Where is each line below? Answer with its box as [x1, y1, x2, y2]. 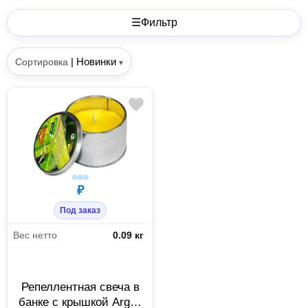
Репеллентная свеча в [21, 280, 140, 294]
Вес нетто [13, 229, 57, 241]
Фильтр [140, 16, 177, 28]
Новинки [76, 55, 117, 67]
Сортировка [15, 56, 69, 67]
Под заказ [60, 206, 101, 216]
